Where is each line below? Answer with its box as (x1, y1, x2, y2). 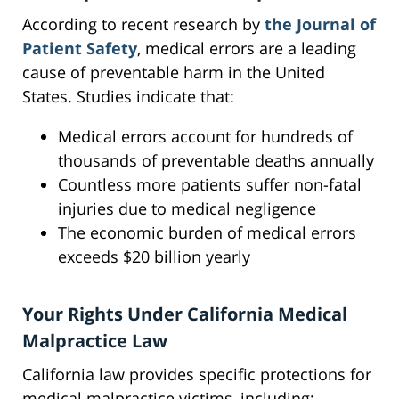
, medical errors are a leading (137, 37, 356, 60)
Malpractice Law (22, 329, 167, 354)
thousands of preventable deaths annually (58, 150, 374, 172)
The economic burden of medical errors (58, 222, 356, 244)
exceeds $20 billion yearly (58, 246, 250, 268)
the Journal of (265, 13, 376, 36)
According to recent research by (22, 13, 265, 36)
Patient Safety (22, 37, 137, 60)
